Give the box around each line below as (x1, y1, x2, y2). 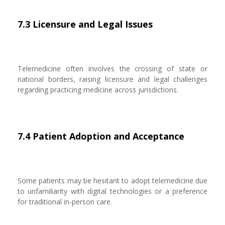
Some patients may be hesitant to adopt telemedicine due (18, 176, 207, 185)
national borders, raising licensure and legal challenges (18, 74, 207, 84)
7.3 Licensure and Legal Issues (18, 18, 153, 30)
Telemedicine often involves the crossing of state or (18, 64, 207, 73)
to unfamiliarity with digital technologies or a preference (18, 186, 207, 196)
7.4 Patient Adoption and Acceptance (18, 130, 184, 142)
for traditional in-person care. (18, 197, 112, 206)
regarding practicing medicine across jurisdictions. (18, 85, 178, 94)
